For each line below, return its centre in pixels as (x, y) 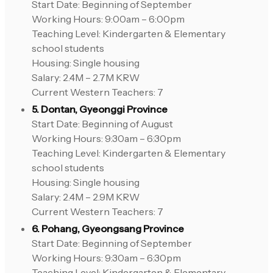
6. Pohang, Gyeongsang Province (108, 229)
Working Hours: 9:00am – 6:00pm (108, 19)
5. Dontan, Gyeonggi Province (100, 109)
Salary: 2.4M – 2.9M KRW (86, 197)
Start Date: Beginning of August (102, 124)
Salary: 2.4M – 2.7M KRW (86, 78)
